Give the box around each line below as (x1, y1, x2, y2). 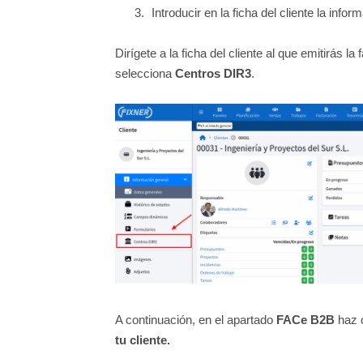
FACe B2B (276, 313, 335, 327)
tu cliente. (115, 333, 170, 348)
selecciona (115, 66, 175, 80)
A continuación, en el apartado (115, 313, 276, 327)
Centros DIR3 (175, 66, 251, 80)
